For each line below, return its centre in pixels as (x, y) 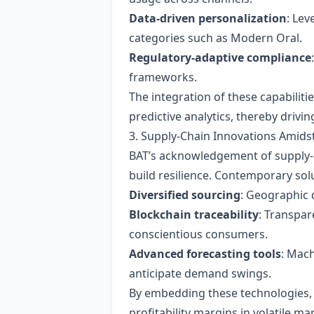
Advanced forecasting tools (205, 254)
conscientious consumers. (198, 234)
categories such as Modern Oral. (216, 38)
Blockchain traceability (194, 214)
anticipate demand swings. (200, 273)
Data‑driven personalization (208, 18)
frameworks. (163, 77)
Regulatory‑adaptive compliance (220, 57)
